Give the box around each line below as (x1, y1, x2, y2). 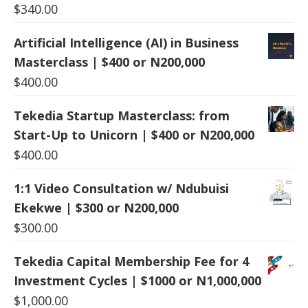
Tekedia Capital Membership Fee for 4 (14, 253, 249, 270)
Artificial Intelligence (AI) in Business (14, 34, 239, 52)
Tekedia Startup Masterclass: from (14, 107, 230, 124)
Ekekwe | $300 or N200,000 (14, 199, 179, 217)
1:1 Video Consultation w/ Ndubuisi (14, 180, 229, 197)
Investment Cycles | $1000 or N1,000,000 (14, 272, 261, 289)
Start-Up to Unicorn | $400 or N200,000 (14, 126, 254, 144)
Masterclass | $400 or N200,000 (14, 54, 205, 71)
